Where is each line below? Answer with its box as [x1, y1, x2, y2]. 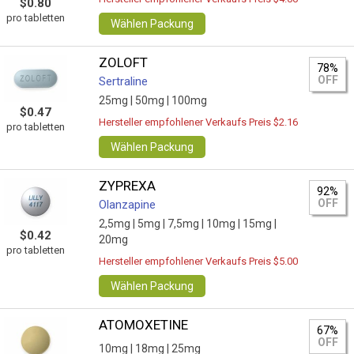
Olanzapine [99, 198, 156, 212]
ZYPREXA [99, 178, 156, 194]
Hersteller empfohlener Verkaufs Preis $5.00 [99, 255, 299, 267]
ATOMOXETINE [99, 317, 189, 333]
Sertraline [99, 74, 149, 88]
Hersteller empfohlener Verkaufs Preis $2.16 [99, 116, 299, 128]
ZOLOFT [99, 55, 149, 70]
